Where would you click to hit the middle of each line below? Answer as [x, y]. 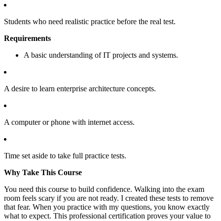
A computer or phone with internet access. [69, 122]
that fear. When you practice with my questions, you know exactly [107, 207]
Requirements [27, 38]
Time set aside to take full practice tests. [65, 155]
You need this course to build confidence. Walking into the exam [104, 189]
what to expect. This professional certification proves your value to [107, 216]
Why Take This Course [43, 172]
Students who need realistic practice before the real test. [90, 21]
